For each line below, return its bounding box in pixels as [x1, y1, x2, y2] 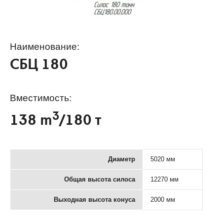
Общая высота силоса [64, 175, 135, 183]
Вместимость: [10, 92, 72, 103]
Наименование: [10, 41, 79, 52]
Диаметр [108, 155, 135, 163]
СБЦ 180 [10, 59, 68, 73]
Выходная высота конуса [54, 195, 135, 203]
